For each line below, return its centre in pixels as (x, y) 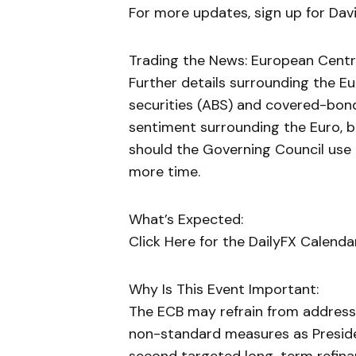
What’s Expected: (186, 220)
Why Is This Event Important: (224, 290)
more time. (164, 172)
